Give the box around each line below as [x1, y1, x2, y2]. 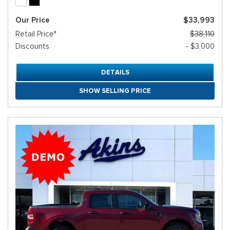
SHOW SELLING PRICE [79, 86, 151, 95]
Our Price [15, 15, 50, 25]
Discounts [15, 42, 49, 51]
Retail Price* [15, 29, 56, 39]
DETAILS [101, 68, 129, 77]
